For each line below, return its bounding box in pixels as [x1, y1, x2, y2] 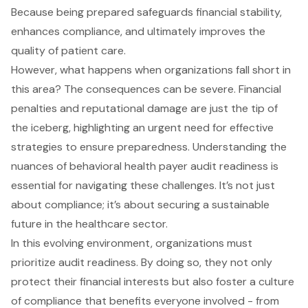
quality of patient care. [11, 43, 126, 58]
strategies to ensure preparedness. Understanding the [11, 140, 287, 155]
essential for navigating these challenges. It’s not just [11, 178, 275, 193]
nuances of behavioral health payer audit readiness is [11, 159, 278, 174]
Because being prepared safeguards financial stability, [11, 5, 282, 20]
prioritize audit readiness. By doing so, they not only [11, 255, 272, 270]
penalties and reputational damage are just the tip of [11, 101, 278, 116]
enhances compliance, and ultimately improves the [11, 24, 265, 39]
